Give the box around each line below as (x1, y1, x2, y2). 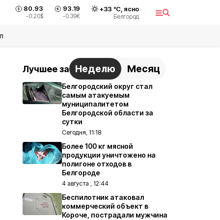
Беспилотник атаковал (62, 193, 144, 201)
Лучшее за (23, 63, 69, 74)
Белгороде (62, 168, 100, 177)
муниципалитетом (62, 100, 129, 108)
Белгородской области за (62, 109, 153, 117)
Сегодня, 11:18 (62, 129, 101, 136)
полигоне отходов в (62, 160, 132, 168)
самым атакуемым (62, 91, 130, 99)
